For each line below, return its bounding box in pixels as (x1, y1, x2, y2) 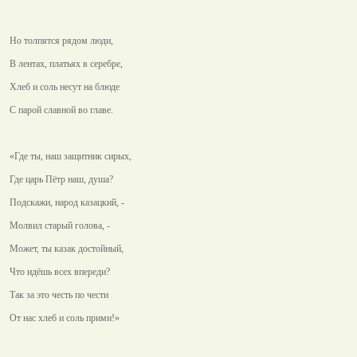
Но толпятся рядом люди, (10, 35, 113, 46)
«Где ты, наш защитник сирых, (10, 151, 131, 162)
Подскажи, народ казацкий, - (10, 197, 124, 208)
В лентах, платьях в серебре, (10, 58, 123, 69)
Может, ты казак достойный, (10, 243, 124, 254)
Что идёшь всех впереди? (10, 266, 110, 277)
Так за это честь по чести (10, 289, 108, 300)
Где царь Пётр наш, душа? (10, 174, 113, 185)
